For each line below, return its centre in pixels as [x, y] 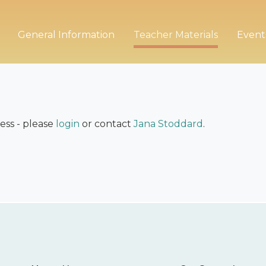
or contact [107, 124]
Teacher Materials [175, 34]
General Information [66, 34]
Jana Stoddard [168, 124]
